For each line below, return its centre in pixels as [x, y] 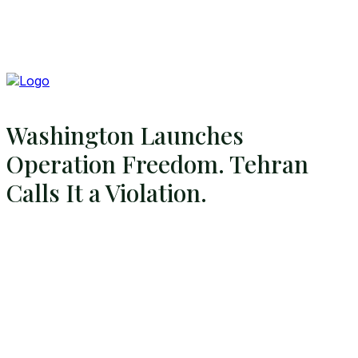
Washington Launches [125, 135]
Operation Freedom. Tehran [157, 164]
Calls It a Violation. [107, 193]
